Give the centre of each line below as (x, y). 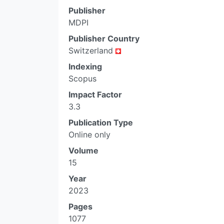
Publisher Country (104, 38)
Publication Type (101, 122)
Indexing (85, 66)
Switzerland (92, 50)
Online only (89, 134)
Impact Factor (95, 94)
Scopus (82, 78)
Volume (83, 150)
